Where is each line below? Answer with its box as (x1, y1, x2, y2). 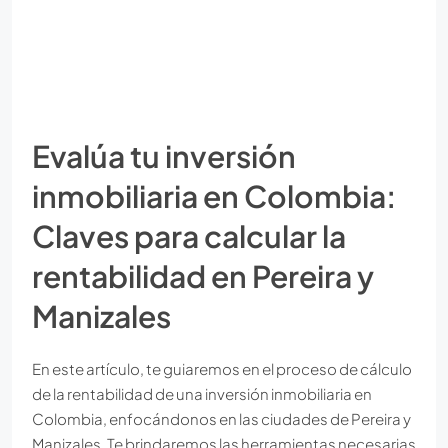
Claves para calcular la (32, 216, 346, 255)
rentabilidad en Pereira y (32, 256, 374, 295)
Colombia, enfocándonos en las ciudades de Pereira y (32, 408, 411, 428)
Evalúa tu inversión (32, 136, 296, 175)
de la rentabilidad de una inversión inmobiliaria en (32, 383, 372, 403)
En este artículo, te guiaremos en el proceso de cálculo (32, 358, 412, 378)
